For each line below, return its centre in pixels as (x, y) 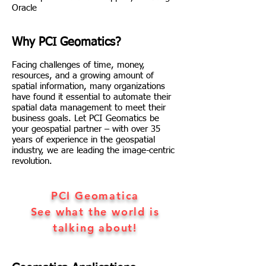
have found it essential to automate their (91, 97)
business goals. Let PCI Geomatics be (85, 118)
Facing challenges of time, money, (78, 65)
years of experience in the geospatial (83, 140)
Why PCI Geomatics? (66, 42)
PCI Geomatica (95, 196)
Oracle (24, 8)
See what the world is (95, 212)
